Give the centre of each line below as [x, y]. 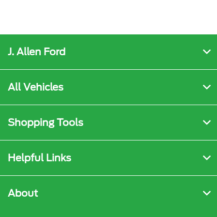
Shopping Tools [46, 123]
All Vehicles [36, 87]
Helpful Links [39, 158]
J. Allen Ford [37, 52]
